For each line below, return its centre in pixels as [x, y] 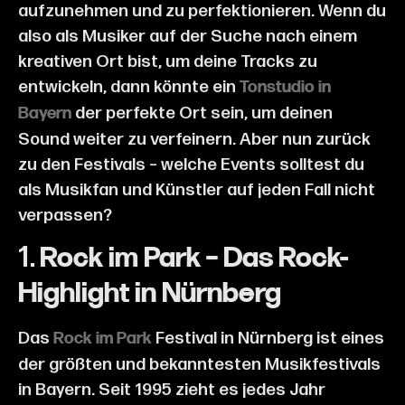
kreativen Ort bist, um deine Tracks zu [168, 62]
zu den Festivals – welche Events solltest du [191, 165]
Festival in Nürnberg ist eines [268, 339]
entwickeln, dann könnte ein [129, 87]
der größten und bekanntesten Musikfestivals [199, 365]
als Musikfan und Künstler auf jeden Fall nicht [197, 190]
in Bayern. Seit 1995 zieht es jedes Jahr [172, 391]
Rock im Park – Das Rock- [194, 260]
